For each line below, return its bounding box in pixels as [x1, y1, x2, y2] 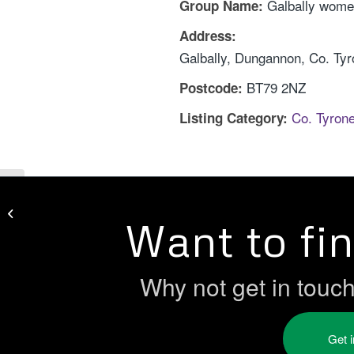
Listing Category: [179, 108, 288, 127]
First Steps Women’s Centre [28, 205, 157, 220]
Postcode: [179, 78, 243, 97]
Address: [179, 26, 236, 45]
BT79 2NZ [247, 77, 306, 97]
